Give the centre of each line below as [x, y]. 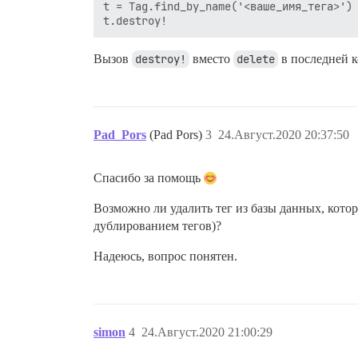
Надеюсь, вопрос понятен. [165, 256]
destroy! [161, 59]
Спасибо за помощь [149, 178]
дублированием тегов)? [157, 226]
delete [256, 59]
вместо [211, 59]
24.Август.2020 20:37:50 [284, 135]
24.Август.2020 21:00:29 [207, 332]
